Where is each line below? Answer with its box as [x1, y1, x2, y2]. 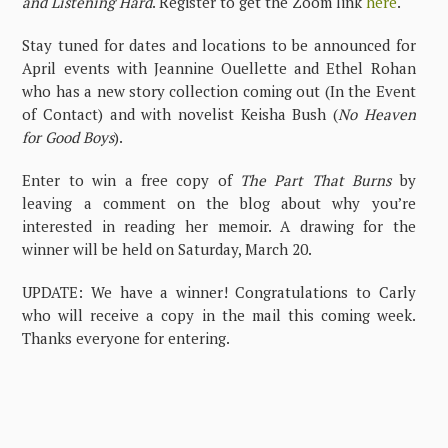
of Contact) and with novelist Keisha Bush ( [22, 103, 338, 124]
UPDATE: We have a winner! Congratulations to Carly [22, 281, 416, 302]
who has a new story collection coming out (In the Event [22, 80, 416, 101]
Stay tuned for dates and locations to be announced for [22, 34, 416, 55]
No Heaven [337, 103, 416, 124]
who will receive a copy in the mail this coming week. [22, 304, 416, 325]
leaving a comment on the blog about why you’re [22, 192, 416, 213]
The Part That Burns [240, 169, 392, 190]
